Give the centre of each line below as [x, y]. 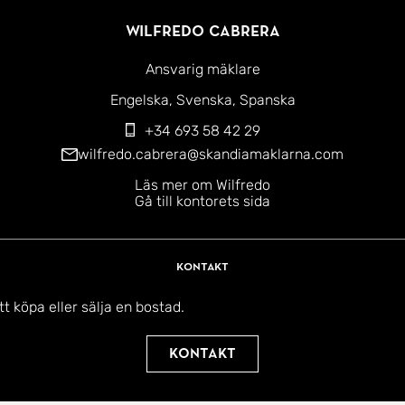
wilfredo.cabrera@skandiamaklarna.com [211, 155]
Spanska [267, 100]
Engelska [139, 100]
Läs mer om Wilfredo [202, 185]
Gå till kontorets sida [202, 202]
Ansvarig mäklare [202, 70]
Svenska [204, 100]
